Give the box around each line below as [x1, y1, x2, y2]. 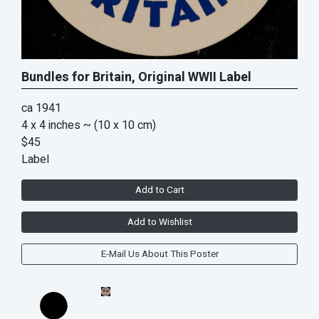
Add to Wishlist [127, 214, 192, 229]
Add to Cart [135, 182, 184, 197]
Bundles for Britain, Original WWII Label [21, 67, 251, 87]
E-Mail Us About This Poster [100, 246, 219, 261]
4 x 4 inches [21, 116, 80, 134]
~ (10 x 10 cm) [83, 116, 156, 134]
